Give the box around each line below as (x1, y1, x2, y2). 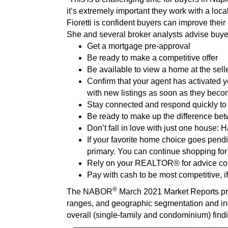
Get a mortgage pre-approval (87, 42, 190, 50)
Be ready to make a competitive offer (87, 53, 218, 62)
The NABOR (67, 187, 112, 196)
